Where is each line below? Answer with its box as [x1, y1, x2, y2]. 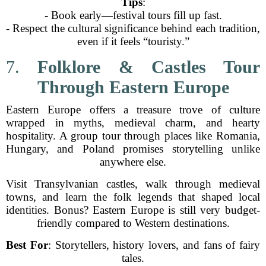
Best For [6, 239, 48, 251]
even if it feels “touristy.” [77, 35, 189, 47]
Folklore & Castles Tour [37, 57, 260, 77]
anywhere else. [100, 156, 166, 168]
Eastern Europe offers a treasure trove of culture [6, 103, 260, 116]
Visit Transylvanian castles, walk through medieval [6, 178, 260, 190]
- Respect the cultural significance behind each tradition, [6, 22, 260, 34]
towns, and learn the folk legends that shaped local [6, 191, 260, 203]
